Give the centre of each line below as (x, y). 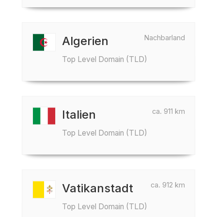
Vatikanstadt (98, 188)
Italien (79, 115)
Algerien (85, 41)
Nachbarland (165, 38)
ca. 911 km (169, 111)
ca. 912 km (168, 185)
